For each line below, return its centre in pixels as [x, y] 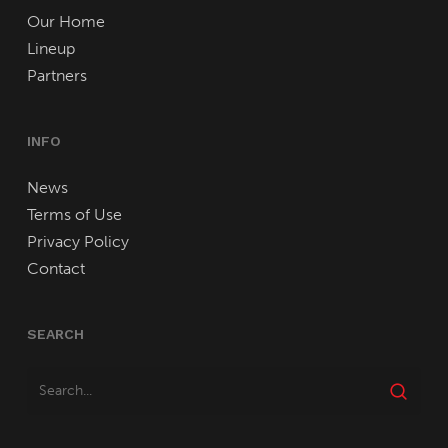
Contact [55, 269]
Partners [56, 76]
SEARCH [55, 334]
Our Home [65, 22]
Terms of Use [74, 215]
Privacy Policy [77, 242]
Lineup [50, 49]
